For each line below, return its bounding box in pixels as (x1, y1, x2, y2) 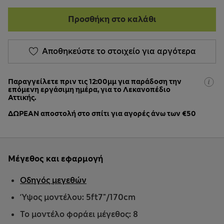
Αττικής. (8, 93, 36, 102)
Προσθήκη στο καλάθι (68, 14, 156, 25)
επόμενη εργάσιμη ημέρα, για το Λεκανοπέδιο (8, 85, 170, 94)
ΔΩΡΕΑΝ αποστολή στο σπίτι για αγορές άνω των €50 (8, 109, 196, 118)
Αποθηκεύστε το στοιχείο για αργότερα (41, 46, 196, 57)
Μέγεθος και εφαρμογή (8, 153, 103, 164)
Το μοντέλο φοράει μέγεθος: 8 (20, 209, 138, 220)
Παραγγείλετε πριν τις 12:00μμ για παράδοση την (8, 77, 181, 86)
